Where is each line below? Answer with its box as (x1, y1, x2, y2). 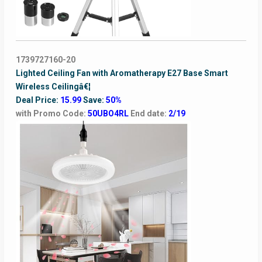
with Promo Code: (15, 109, 88, 119)
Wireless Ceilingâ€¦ (15, 82, 91, 92)
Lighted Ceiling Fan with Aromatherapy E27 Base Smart (15, 68, 228, 78)
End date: (130, 109, 168, 119)
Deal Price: (15, 95, 60, 105)
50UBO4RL (87, 109, 130, 119)
